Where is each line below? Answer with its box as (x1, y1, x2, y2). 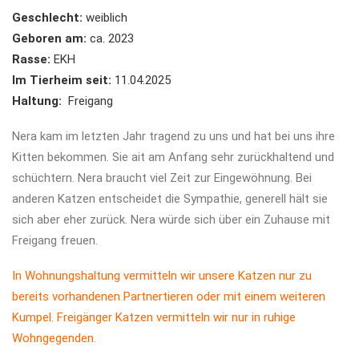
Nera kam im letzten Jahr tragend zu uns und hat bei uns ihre (12, 129, 335, 143)
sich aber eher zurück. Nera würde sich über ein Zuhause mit (12, 212, 330, 227)
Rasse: (12, 52, 50, 67)
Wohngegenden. (12, 331, 96, 345)
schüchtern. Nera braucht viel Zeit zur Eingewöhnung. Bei (12, 171, 312, 185)
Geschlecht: (12, 10, 83, 25)
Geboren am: (12, 31, 90, 46)
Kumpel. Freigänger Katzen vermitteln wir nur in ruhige (12, 310, 296, 325)
